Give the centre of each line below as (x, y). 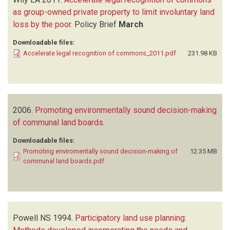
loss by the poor (42, 24)
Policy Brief (97, 24)
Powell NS (32, 218)
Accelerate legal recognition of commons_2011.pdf (100, 53)
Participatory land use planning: (131, 218)
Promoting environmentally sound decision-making (126, 110)
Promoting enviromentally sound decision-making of (100, 151)
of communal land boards (58, 122)
